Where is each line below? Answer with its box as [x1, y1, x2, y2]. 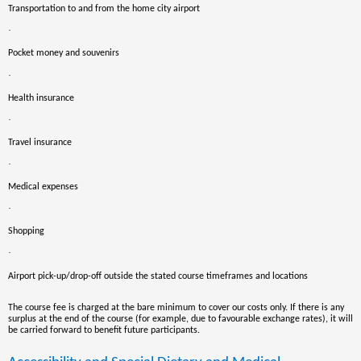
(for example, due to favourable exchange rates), [135, 313, 328, 324]
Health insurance [8, 93, 74, 103]
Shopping [8, 226, 44, 237]
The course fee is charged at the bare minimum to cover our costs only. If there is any [8, 302, 344, 313]
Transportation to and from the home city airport [8, 4, 200, 15]
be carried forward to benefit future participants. [8, 325, 200, 335]
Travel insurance [8, 137, 72, 147]
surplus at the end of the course [8, 313, 133, 324]
